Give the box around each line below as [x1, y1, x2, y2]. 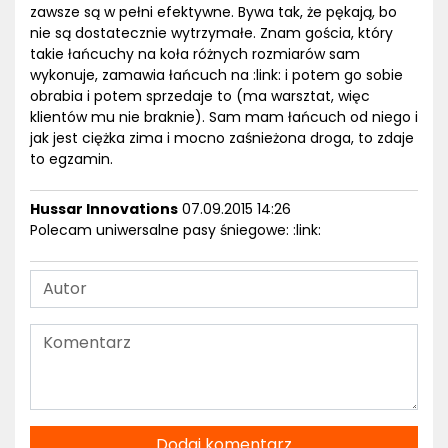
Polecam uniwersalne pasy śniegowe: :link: [30, 219, 321, 240]
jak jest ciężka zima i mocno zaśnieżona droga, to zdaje [30, 127, 414, 148]
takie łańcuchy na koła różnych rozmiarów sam [30, 43, 360, 64]
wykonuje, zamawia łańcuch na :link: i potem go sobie [30, 64, 403, 85]
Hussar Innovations [30, 198, 178, 219]
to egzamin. [30, 148, 113, 169]
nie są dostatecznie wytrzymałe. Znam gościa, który [30, 22, 393, 43]
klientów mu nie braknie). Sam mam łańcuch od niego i [30, 106, 418, 127]
